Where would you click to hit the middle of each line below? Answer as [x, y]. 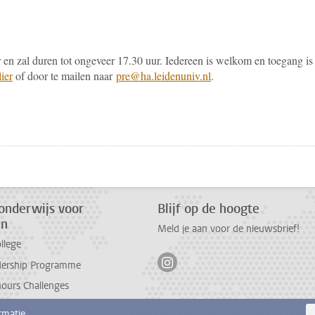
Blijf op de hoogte [208, 209]
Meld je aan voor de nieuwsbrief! [229, 229]
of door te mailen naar [64, 76]
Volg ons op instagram [223, 260]
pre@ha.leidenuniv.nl [163, 76]
